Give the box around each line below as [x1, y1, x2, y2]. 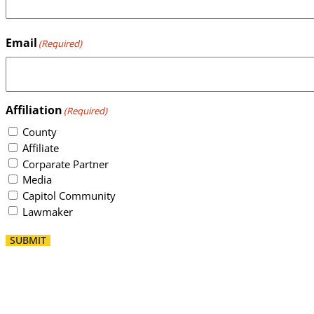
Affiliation [6, 102, 62, 118]
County [22, 125, 57, 139]
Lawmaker [22, 204, 73, 219]
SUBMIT [10, 233, 46, 247]
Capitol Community [22, 189, 116, 203]
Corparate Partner [22, 156, 109, 171]
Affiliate [22, 141, 59, 156]
